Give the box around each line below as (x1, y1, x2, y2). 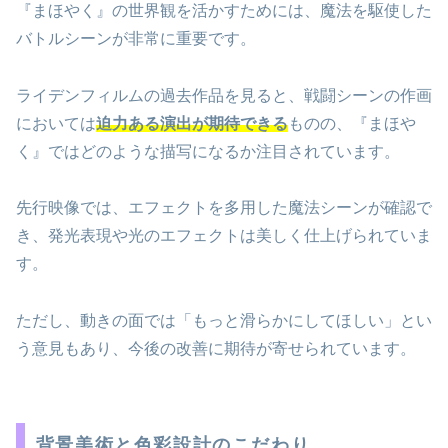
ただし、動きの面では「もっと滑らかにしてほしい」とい (16, 312, 432, 330)
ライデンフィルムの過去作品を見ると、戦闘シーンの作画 (16, 86, 432, 104)
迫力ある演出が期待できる (96, 114, 288, 132)
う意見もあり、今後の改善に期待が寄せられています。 (16, 340, 416, 358)
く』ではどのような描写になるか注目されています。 (16, 142, 400, 160)
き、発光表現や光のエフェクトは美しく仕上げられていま (16, 227, 432, 245)
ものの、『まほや (288, 114, 416, 132)
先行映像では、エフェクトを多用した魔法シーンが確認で (16, 199, 432, 217)
